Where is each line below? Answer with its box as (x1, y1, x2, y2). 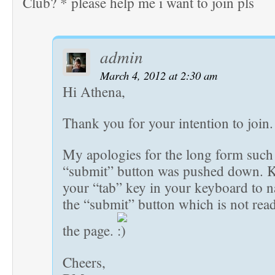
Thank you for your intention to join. (63, 114, 273, 133)
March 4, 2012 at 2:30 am (99, 68, 217, 83)
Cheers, (63, 253, 106, 272)
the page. (63, 221, 117, 240)
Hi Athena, (63, 82, 125, 101)
